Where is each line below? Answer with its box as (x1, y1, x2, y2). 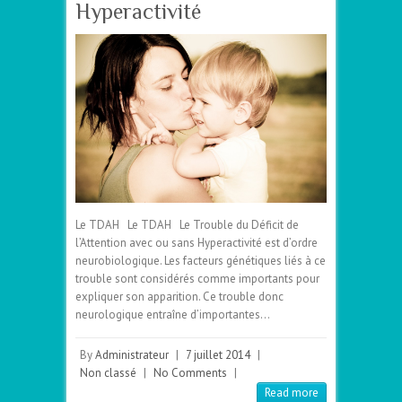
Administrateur (95, 346, 169, 363)
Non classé (80, 364, 136, 380)
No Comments (153, 364, 227, 380)
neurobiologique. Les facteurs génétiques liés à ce (75, 252, 326, 268)
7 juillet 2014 (186, 346, 250, 363)
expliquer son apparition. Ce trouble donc (75, 288, 284, 304)
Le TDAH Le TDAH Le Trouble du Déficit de (75, 216, 299, 232)
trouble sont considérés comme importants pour (75, 270, 319, 286)
